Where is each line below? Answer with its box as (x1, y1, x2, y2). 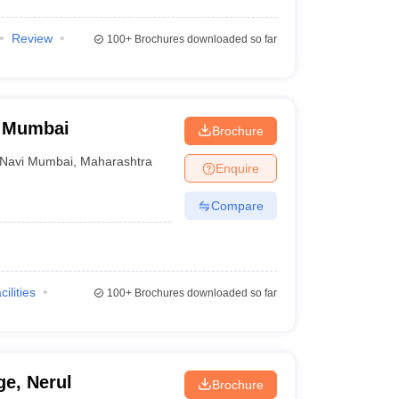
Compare (210, 198, 264, 213)
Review (11, 31, 53, 45)
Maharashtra (80, 153, 153, 168)
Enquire (215, 160, 259, 175)
